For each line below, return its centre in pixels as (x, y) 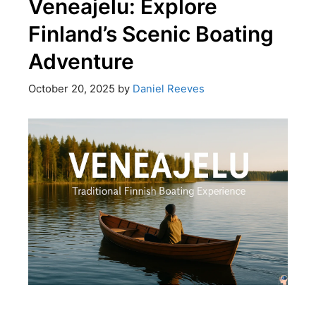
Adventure (81, 62)
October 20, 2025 (71, 89)
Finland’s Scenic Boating (151, 34)
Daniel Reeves (168, 89)
